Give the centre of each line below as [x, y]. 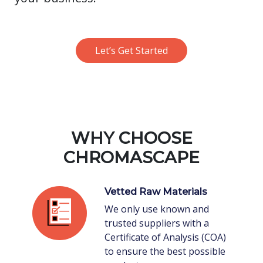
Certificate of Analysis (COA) [165, 237]
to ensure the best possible [165, 251]
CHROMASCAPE [131, 157]
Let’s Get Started [131, 50]
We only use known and [156, 209]
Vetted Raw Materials [156, 191]
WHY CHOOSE [131, 138]
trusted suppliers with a [156, 223]
